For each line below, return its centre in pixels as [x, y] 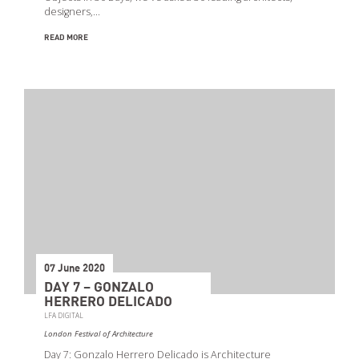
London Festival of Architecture [99, 333]
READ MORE [66, 37]
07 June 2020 [75, 268]
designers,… [72, 11]
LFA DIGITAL [64, 315]
